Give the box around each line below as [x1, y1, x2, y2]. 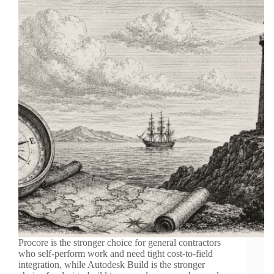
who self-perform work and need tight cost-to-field [18, 248, 213, 259]
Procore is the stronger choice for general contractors [18, 237, 221, 248]
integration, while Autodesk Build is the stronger [18, 259, 205, 270]
